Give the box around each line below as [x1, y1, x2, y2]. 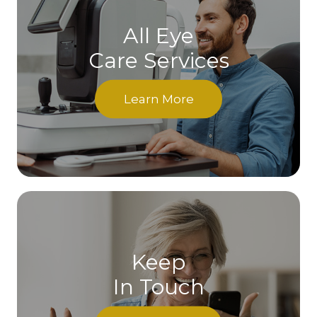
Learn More [123, 91, 194, 106]
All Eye [123, 22, 194, 49]
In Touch [113, 273, 204, 300]
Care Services [88, 47, 229, 74]
